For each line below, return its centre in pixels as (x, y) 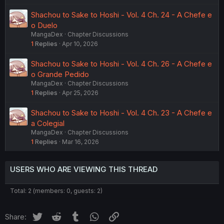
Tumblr (93, 215)
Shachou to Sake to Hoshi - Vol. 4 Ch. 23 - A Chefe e (121, 113)
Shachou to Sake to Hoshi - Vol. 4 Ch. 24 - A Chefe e (121, 15)
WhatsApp (119, 215)
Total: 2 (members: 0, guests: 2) (56, 191)
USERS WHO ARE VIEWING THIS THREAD (84, 169)
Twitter (55, 215)
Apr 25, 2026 (80, 93)
